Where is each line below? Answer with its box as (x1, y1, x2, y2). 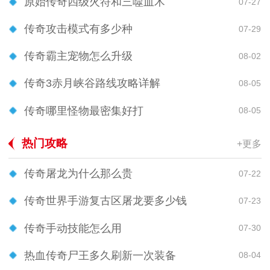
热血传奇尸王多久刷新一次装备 (24, 249, 176, 262)
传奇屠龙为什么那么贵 (24, 168, 133, 180)
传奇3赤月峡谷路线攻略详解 (24, 77, 160, 90)
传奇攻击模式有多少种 (24, 23, 133, 36)
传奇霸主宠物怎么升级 (24, 50, 133, 63)
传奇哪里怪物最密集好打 (24, 104, 143, 117)
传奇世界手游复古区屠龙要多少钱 (24, 195, 187, 207)
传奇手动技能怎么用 (24, 222, 122, 234)
